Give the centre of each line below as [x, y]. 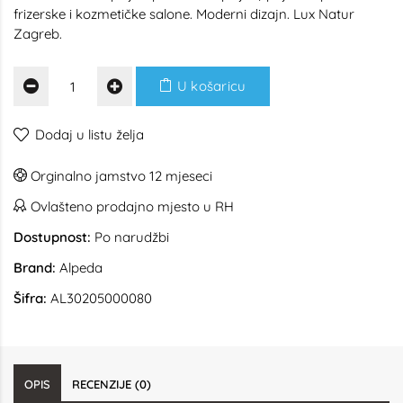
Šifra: [30, 298]
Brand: [35, 268]
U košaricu [210, 86]
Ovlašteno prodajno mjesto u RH [130, 206]
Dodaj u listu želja [90, 134]
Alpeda [81, 268]
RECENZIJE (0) [112, 384]
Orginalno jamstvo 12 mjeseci [120, 176]
